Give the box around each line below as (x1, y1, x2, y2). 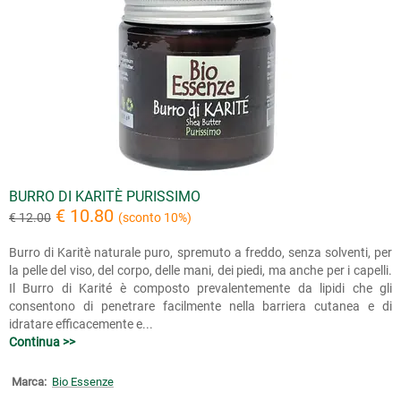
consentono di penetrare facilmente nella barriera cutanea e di (9, 299, 392, 313)
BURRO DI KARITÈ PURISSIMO (9, 188, 200, 205)
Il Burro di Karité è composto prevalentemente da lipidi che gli (9, 281, 392, 295)
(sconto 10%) (118, 210, 192, 225)
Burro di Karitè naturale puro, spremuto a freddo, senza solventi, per (9, 245, 392, 260)
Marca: (12, 375, 47, 388)
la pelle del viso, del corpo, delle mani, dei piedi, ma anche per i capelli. (9, 263, 392, 277)
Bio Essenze (52, 375, 114, 388)
